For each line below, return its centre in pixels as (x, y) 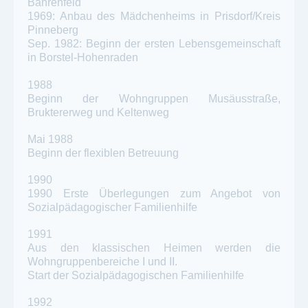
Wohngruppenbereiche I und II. (102, 262)
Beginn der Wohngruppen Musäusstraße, (154, 98)
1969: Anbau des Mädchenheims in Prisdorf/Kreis (154, 16)
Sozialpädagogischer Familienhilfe (112, 207)
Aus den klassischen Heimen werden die (154, 248)
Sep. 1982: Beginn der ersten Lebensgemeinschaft (154, 44)
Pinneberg (53, 30)
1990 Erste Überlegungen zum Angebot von (154, 193)
